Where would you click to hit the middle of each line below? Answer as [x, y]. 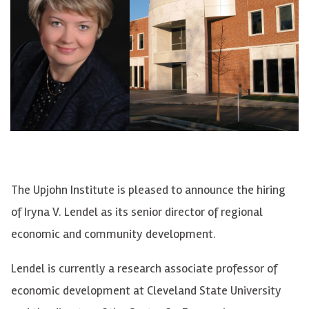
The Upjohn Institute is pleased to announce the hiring [148, 190]
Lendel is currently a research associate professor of [144, 269]
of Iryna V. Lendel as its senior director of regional [137, 212]
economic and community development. [113, 234]
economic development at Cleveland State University [146, 291]
